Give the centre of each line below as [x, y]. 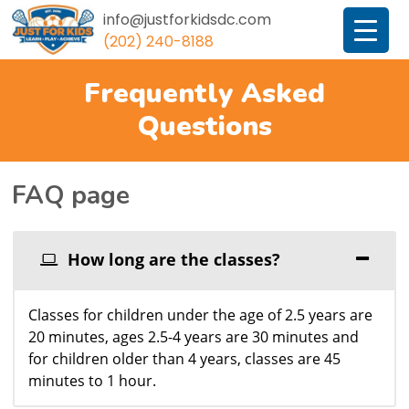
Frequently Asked [204, 94]
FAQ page [71, 196]
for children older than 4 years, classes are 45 [185, 359]
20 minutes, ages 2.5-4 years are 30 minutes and [194, 337]
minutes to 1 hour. [93, 381]
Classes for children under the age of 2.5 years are [201, 315]
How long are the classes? [172, 260]
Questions [204, 127]
